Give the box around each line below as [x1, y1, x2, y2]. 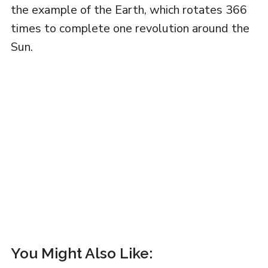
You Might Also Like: [10, 244, 153, 262]
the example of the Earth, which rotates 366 [10, 1, 247, 18]
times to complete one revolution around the [10, 20, 249, 36]
